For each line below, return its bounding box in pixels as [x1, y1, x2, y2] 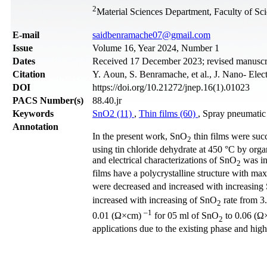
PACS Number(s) [13, 95, 83, 105]
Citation [13, 69, 45, 79]
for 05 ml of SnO [152, 210, 219, 221]
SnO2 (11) [92, 108, 134, 119]
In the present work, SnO [92, 131, 187, 141]
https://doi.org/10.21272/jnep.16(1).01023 [92, 82, 250, 92]
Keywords [13, 108, 54, 119]
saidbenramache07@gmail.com [92, 29, 210, 40]
